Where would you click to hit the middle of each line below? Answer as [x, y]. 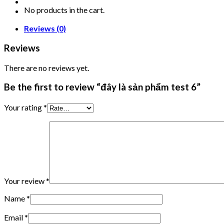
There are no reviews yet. [46, 67]
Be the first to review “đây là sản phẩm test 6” [102, 87]
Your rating [24, 107]
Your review [25, 181]
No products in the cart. [64, 9]
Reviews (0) [45, 28]
